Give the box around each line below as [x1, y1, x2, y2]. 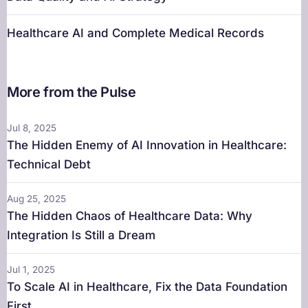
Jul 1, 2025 [7, 264, 55, 276]
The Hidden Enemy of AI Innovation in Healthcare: [7, 138, 287, 153]
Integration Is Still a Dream [7, 228, 155, 243]
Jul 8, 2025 [7, 122, 56, 134]
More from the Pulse [7, 84, 136, 101]
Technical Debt [7, 157, 91, 172]
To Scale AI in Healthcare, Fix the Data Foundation [7, 280, 287, 294]
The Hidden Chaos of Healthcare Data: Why [7, 209, 252, 223]
